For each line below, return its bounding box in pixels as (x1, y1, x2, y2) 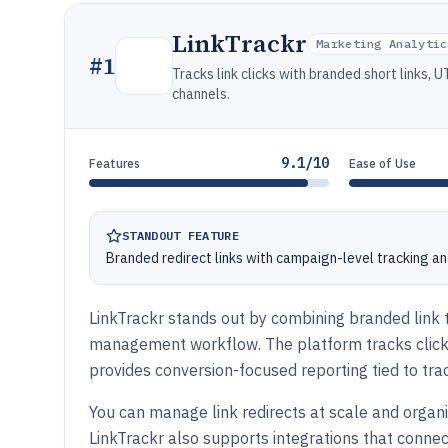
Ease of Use (349, 156, 417, 171)
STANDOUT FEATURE (122, 228, 239, 243)
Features (89, 156, 140, 171)
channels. (172, 85, 230, 103)
